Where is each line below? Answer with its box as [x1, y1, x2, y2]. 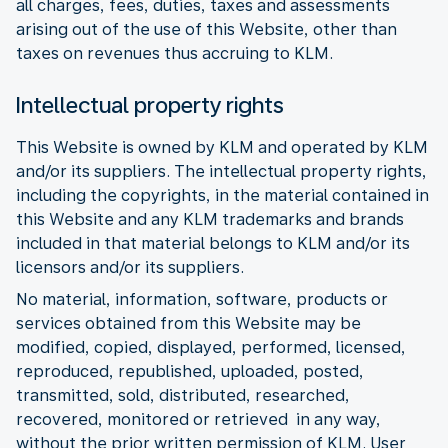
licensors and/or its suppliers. [16, 257, 244, 277]
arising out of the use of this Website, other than [16, 19, 397, 39]
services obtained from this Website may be [16, 313, 361, 333]
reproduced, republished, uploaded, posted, [16, 361, 364, 381]
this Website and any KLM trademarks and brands [16, 209, 404, 229]
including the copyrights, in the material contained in [16, 185, 429, 205]
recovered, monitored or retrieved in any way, [16, 409, 381, 429]
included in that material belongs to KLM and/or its [16, 233, 410, 253]
